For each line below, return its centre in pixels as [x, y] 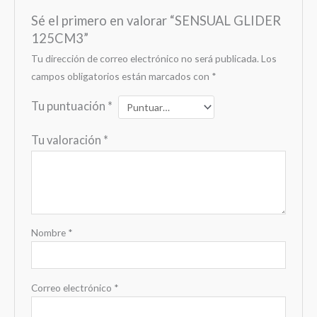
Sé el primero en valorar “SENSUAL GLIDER [156, 21]
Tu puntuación [69, 106]
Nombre [49, 232]
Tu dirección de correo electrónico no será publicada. [145, 59]
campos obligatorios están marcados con [121, 76]
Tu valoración [67, 139]
